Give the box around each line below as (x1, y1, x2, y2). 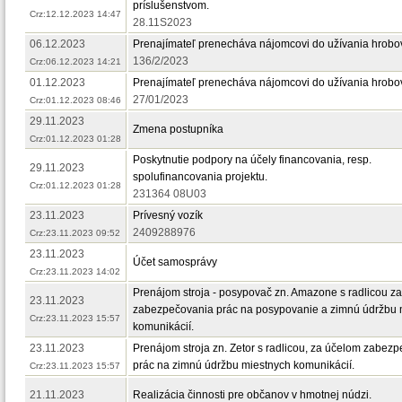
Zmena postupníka (133, 123, 223, 135)
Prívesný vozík (133, 209, 203, 222)
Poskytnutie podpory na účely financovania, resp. (133, 153, 371, 166)
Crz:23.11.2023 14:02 (30, 267, 120, 276)
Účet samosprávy (133, 256, 217, 268)
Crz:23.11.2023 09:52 (30, 228, 120, 238)
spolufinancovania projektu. (133, 170, 267, 183)
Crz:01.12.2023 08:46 (30, 95, 121, 105)
